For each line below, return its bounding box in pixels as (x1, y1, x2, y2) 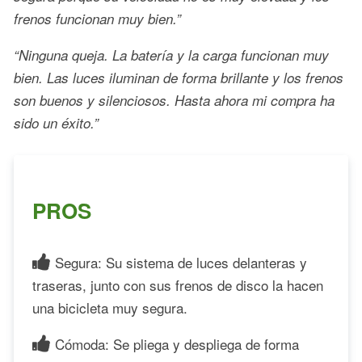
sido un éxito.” (14, 113, 99, 133)
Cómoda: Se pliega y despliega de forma (55, 333, 300, 354)
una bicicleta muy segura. (32, 297, 187, 318)
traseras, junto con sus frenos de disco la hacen (32, 274, 323, 295)
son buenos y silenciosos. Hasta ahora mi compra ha (14, 90, 335, 111)
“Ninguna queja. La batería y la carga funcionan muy (14, 45, 329, 65)
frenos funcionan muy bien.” (14, 9, 181, 29)
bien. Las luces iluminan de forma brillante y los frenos (14, 68, 343, 88)
